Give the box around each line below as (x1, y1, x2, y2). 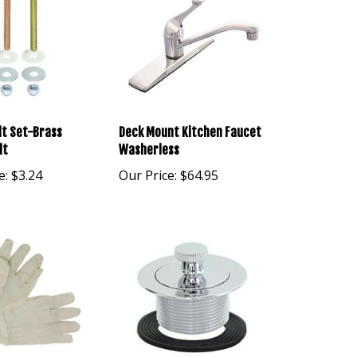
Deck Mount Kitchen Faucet (118, 119, 261, 135)
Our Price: (118, 161, 177, 179)
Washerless (118, 136, 179, 153)
